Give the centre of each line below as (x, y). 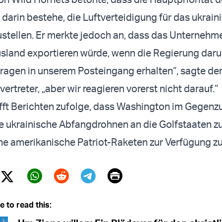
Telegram (111, 190)
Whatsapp (61, 190)
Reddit (75, 190)
